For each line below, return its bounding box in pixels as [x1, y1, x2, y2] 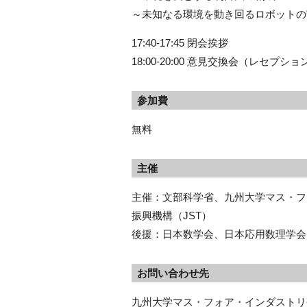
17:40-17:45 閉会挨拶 [132, 37, 228, 49]
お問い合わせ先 [136, 267, 209, 280]
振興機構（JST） [132, 210, 212, 222]
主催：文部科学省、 [132, 191, 224, 204]
